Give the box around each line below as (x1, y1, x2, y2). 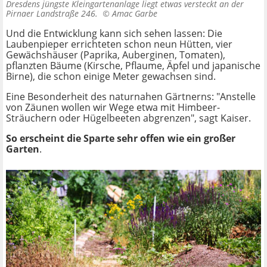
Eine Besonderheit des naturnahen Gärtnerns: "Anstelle (6, 89, 256, 103)
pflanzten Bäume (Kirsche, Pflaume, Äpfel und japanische (6, 58, 260, 72)
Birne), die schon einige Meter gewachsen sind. (6, 69, 216, 83)
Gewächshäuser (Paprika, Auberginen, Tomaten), (6, 48, 225, 61)
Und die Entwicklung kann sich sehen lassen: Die (6, 26, 222, 40)
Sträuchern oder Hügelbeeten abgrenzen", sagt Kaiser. (6, 111, 251, 125)
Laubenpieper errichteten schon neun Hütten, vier (6, 37, 232, 51)
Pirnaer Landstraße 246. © (6, 7, 112, 19)
